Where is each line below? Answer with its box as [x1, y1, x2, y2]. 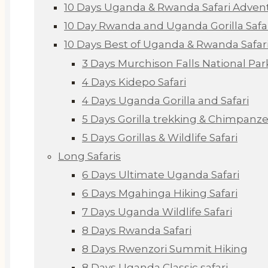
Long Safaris [58, 150, 121, 162]
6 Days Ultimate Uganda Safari [82, 169, 239, 181]
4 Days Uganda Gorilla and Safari [82, 95, 249, 106]
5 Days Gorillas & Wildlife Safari [82, 132, 237, 144]
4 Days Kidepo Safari [82, 76, 186, 88]
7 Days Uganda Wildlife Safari [82, 206, 232, 218]
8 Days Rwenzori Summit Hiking [82, 243, 248, 255]
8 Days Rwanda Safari [82, 224, 191, 236]
